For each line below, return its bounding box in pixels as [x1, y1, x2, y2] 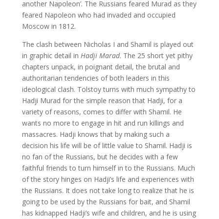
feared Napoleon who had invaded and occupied [22, 10, 175, 20]
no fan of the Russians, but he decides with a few [22, 152, 178, 161]
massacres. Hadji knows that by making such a [22, 130, 170, 139]
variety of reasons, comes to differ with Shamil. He [22, 107, 182, 116]
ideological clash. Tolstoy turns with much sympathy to [22, 85, 196, 94]
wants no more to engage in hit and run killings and [22, 118, 184, 128]
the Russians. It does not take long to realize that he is [22, 186, 194, 195]
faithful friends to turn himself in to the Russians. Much [22, 163, 195, 173]
